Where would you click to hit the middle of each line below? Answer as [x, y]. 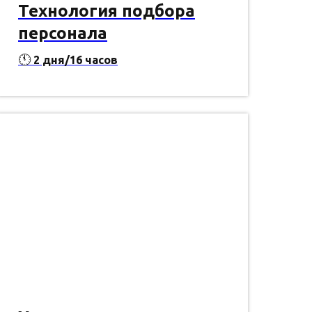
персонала [63, 33]
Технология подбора [107, 11]
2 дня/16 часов [74, 60]
